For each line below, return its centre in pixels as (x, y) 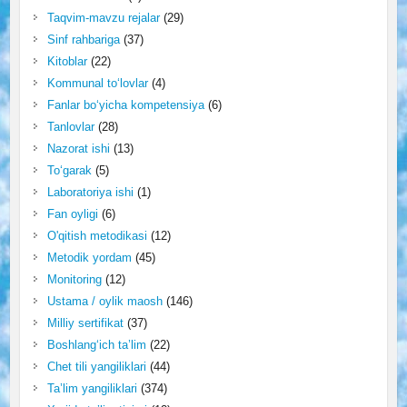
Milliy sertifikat (85, 323)
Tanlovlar (70, 126)
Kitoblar (67, 61)
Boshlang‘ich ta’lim (96, 344)
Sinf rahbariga (83, 39)
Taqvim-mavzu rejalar (103, 17)
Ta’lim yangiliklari (92, 388)
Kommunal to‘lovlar (97, 83)
